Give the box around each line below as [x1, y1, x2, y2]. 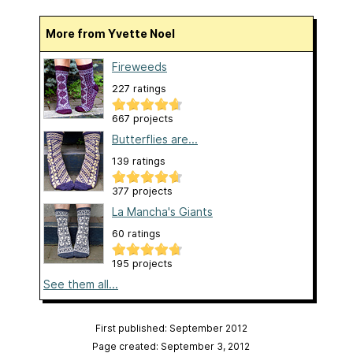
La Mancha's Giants [112, 205, 213, 219]
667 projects [112, 113, 173, 125]
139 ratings [112, 155, 165, 168]
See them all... [43, 277, 118, 292]
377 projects [112, 185, 173, 198]
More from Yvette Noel [56, 27, 175, 41]
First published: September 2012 [95, 322, 247, 335]
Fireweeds [112, 60, 167, 74]
